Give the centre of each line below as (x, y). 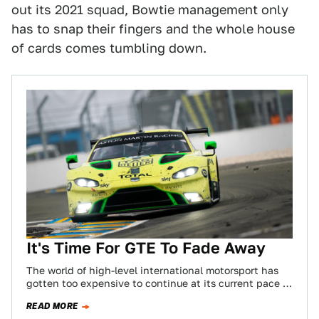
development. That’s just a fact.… (108, 297)
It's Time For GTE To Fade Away (146, 248)
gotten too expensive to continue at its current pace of (159, 284)
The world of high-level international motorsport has (152, 271)
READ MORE (52, 307)
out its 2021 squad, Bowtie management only (150, 9)
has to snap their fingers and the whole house (153, 28)
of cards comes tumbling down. (109, 48)
